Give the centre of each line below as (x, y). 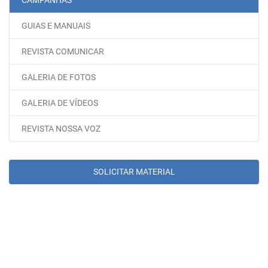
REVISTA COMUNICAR (63, 52)
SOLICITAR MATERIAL (134, 172)
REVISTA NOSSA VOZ (61, 129)
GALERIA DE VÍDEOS (60, 103)
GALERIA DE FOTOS (59, 77)
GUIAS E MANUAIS (56, 26)
